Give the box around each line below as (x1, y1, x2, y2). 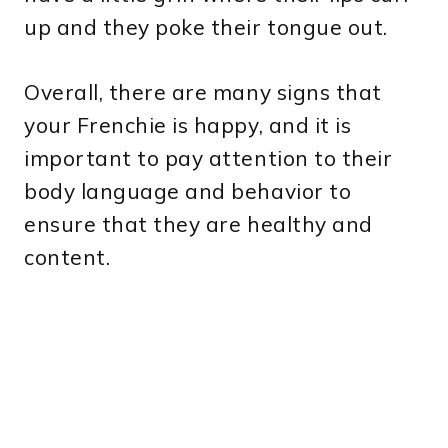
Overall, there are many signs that (24, 79, 382, 106)
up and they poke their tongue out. (24, 14, 388, 41)
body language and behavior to (24, 178, 352, 205)
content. (24, 244, 111, 271)
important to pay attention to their (24, 145, 393, 172)
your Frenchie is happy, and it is (24, 112, 352, 139)
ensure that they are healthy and (24, 211, 373, 238)
